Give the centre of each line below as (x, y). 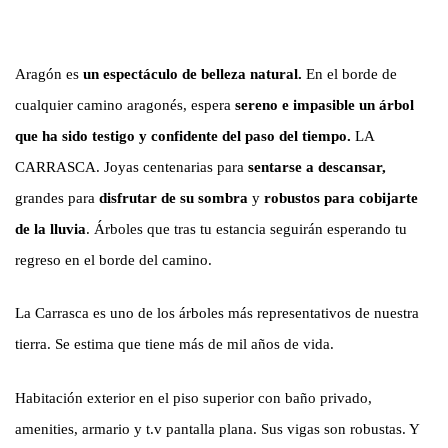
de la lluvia (50, 228)
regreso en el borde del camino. (113, 259)
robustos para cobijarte (341, 197)
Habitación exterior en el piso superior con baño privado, (193, 397)
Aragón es (49, 73)
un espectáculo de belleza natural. (194, 73)
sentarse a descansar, (315, 166)
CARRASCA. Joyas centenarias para (129, 166)
